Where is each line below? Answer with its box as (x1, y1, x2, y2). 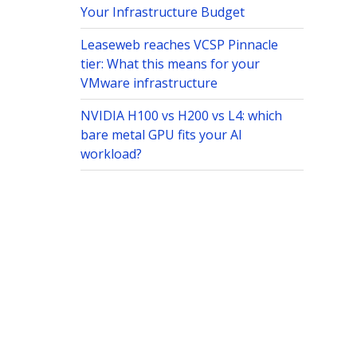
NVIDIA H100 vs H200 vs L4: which (80, 107, 282, 125)
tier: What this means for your (80, 55, 260, 73)
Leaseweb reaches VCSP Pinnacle (80, 36, 278, 54)
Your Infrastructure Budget (80, 3, 245, 22)
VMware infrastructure (80, 74, 218, 92)
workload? (80, 145, 142, 163)
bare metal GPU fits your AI (80, 126, 242, 144)
